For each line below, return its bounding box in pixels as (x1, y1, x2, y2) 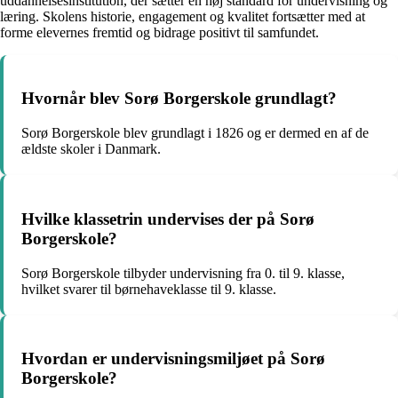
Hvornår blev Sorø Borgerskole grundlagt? (21, 89, 337, 108)
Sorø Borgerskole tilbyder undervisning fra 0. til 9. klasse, (21, 265, 345, 281)
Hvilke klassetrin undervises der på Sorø (21, 209, 314, 228)
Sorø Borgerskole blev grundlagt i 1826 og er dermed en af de (21, 125, 369, 141)
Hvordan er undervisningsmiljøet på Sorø (21, 349, 325, 369)
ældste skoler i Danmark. (21, 141, 161, 157)
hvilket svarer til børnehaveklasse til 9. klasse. (21, 281, 276, 297)
